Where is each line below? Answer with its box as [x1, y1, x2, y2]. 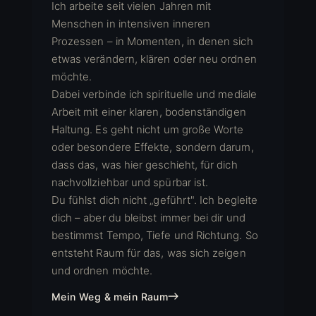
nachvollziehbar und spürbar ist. [51, 175, 209, 189]
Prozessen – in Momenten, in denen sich [51, 34, 253, 48]
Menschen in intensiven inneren [51, 16, 211, 30]
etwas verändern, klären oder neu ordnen [51, 51, 257, 66]
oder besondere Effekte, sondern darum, [51, 140, 254, 154]
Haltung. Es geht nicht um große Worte [51, 122, 244, 136]
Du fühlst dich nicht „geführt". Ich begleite [51, 193, 258, 207]
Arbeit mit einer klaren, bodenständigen [51, 104, 246, 119]
